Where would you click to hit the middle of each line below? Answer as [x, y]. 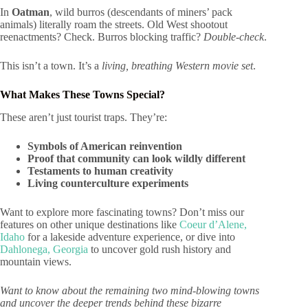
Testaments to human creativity [100, 170]
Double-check [234, 37]
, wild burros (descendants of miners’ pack [141, 12]
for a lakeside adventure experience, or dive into [130, 236]
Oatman [31, 12]
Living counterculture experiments [108, 183]
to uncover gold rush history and [159, 249]
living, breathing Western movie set [177, 66]
